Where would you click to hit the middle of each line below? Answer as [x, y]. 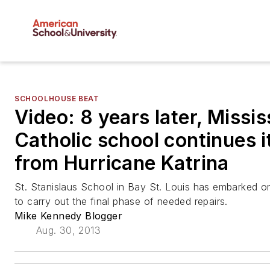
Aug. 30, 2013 [68, 231]
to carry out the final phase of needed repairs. [121, 202]
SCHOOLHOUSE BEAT [57, 99]
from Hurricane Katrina [122, 163]
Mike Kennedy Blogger [68, 216]
